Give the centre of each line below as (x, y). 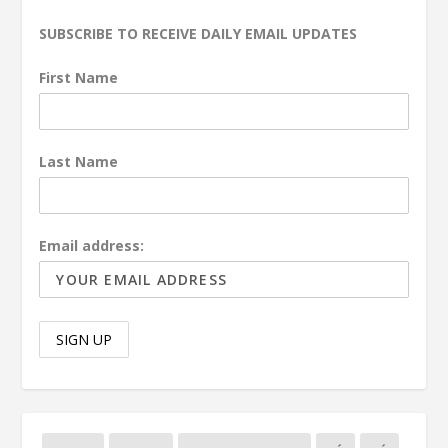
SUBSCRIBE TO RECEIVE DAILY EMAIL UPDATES (198, 34)
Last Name (79, 162)
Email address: (92, 246)
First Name (79, 77)
